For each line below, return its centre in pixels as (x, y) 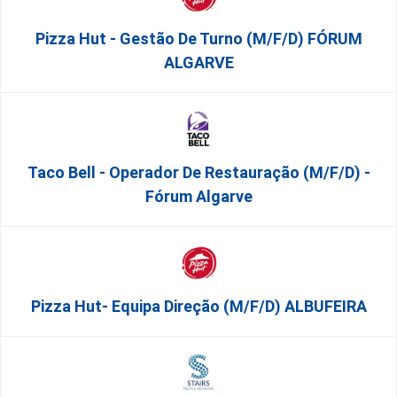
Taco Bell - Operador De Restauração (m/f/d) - (198, 172)
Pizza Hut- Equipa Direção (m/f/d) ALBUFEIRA (198, 306)
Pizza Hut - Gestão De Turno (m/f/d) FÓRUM (198, 39)
